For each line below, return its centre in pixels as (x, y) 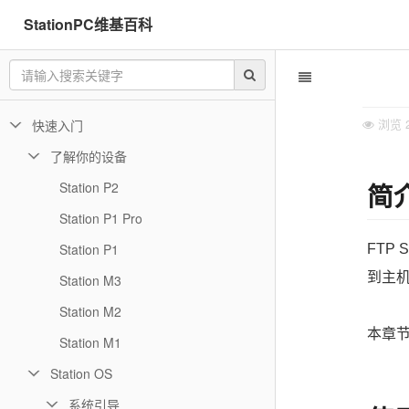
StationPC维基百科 (89, 24)
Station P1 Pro (101, 218)
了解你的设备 (89, 156)
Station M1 (90, 342)
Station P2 (89, 187)
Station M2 (90, 311)
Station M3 (90, 280)
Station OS (81, 373)
